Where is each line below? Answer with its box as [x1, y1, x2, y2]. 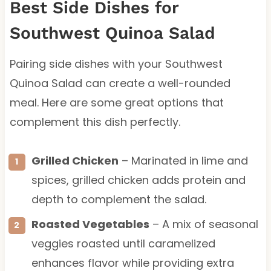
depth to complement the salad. [31, 191, 206, 207]
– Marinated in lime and [118, 152, 248, 168]
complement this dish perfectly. [9, 114, 180, 129]
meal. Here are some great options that [9, 94, 224, 110]
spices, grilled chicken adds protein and [31, 172, 246, 188]
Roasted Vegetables [31, 216, 149, 232]
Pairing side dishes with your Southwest [9, 56, 223, 71]
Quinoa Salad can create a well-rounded [9, 75, 230, 91]
